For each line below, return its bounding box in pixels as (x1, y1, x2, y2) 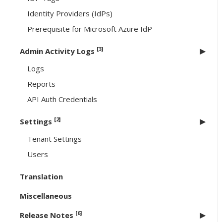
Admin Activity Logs (20, 46, 97, 56)
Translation (20, 171, 63, 182)
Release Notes (20, 210, 75, 221)
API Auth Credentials (27, 94, 97, 105)
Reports (27, 79, 55, 89)
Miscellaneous (20, 191, 72, 201)
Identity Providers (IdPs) (27, 8, 112, 19)
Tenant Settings (27, 134, 82, 144)
